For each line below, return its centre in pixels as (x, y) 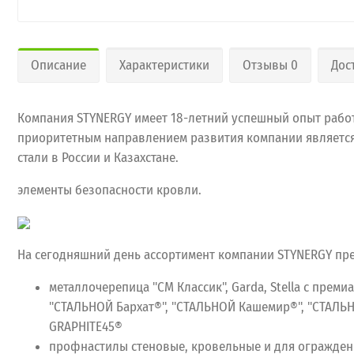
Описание (58, 65)
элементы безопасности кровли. (109, 190)
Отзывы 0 (270, 65)
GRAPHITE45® (86, 326)
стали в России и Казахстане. (98, 157)
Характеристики (164, 65)
